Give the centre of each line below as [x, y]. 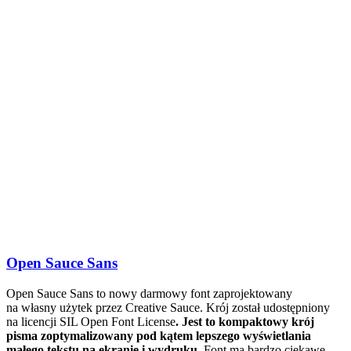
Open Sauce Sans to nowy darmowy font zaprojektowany [149, 294]
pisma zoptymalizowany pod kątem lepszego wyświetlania [159, 336]
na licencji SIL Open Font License [91, 322]
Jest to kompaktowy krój [248, 322]
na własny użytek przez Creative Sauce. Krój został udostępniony [168, 308]
